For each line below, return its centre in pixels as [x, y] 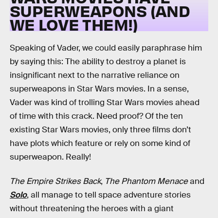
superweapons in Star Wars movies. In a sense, [99, 89]
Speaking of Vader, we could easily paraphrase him [106, 48]
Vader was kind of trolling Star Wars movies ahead [105, 103]
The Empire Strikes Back [55, 182]
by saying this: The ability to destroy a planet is [98, 62]
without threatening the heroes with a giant [92, 209]
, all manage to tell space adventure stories [109, 195]
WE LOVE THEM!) [74, 24]
